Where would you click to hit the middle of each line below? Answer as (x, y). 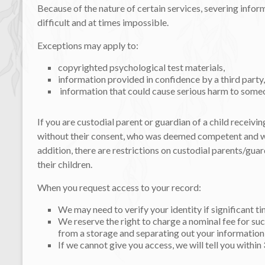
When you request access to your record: (119, 187)
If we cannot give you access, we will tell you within (161, 244)
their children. (65, 164)
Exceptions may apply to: (88, 45)
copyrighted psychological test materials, (141, 67)
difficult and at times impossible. (103, 22)
